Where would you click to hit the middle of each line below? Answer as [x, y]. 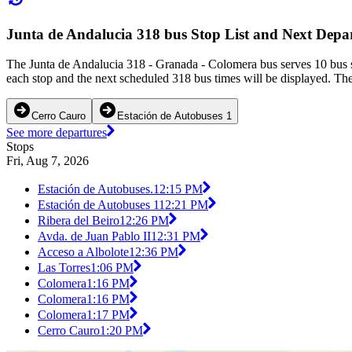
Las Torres [64, 268]
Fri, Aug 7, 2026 [48, 161]
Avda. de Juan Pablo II [94, 236]
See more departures [57, 133]
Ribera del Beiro [79, 221]
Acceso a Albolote [83, 252]
